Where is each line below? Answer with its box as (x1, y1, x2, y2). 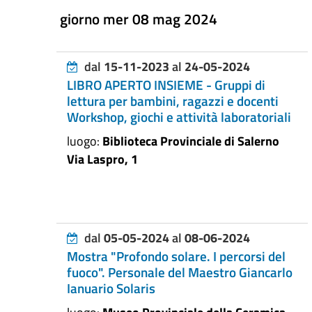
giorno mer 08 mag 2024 (60, 7, 217, 30)
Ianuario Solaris (67, 277, 155, 299)
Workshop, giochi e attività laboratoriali (67, 106, 291, 127)
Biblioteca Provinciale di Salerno (102, 131, 279, 150)
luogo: (67, 131, 102, 150)
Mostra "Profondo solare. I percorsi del (67, 245, 286, 267)
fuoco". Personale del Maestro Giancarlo (67, 261, 292, 283)
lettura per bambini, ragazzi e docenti (67, 90, 279, 111)
